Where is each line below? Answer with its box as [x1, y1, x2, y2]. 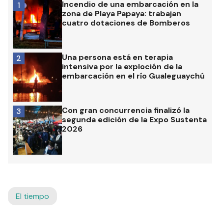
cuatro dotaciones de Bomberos [62, 17, 190, 28]
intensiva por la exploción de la [62, 61, 182, 72]
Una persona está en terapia [62, 52, 173, 62]
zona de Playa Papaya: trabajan [62, 8, 181, 19]
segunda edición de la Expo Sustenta [62, 114, 207, 125]
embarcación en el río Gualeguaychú [62, 70, 205, 81]
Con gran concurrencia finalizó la [62, 105, 190, 115]
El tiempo [16, 191, 49, 201]
